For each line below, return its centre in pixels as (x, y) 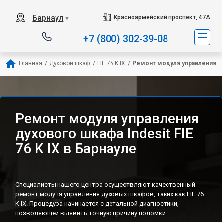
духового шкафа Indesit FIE (104, 134)
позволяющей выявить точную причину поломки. (91, 213)
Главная (30, 63)
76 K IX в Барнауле (76, 148)
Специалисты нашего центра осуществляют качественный (105, 185)
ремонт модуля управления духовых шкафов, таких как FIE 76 (110, 194)
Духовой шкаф (70, 63)
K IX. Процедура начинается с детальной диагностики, (97, 203)
